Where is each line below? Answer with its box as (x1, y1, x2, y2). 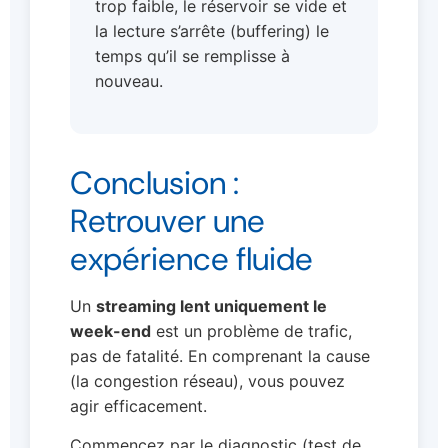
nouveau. (95, 71, 163, 92)
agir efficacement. (70, 395, 207, 416)
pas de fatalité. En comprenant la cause (70, 345, 370, 366)
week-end (70, 320, 151, 341)
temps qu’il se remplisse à (95, 46, 290, 67)
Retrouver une (70, 199, 265, 242)
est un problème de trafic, (151, 320, 352, 341)
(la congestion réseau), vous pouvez (70, 370, 345, 391)
